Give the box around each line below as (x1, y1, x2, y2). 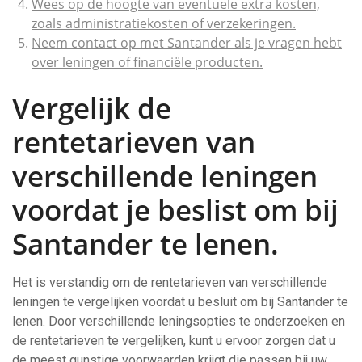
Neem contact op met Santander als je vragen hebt (32, 34, 342, 52)
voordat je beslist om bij (12, 191, 339, 229)
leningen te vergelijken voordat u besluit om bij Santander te (12, 294, 348, 309)
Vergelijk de (12, 89, 171, 127)
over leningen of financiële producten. (32, 53, 263, 71)
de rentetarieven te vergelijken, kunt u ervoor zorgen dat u (12, 333, 335, 348)
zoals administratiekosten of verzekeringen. (32, 15, 296, 32)
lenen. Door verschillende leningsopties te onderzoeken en (12, 314, 345, 329)
